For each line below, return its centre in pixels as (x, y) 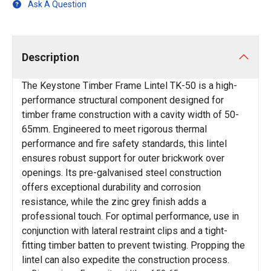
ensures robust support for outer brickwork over (123, 158)
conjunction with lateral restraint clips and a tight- (125, 231)
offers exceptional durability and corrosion (111, 188)
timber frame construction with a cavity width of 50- (130, 115)
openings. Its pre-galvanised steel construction (122, 173)
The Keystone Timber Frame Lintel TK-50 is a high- (129, 86)
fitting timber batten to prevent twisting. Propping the (133, 246)
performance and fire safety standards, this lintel (124, 144)
